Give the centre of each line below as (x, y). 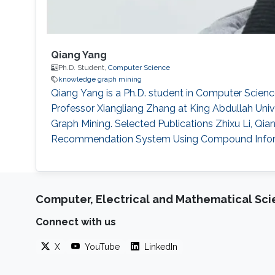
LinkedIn (161, 246)
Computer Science (139, 68)
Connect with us (76, 222)
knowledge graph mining (100, 79)
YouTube (102, 246)
